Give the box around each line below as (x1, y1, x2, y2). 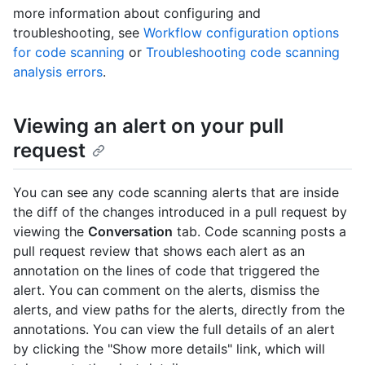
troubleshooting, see (13, 24, 143, 42)
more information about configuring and (13, 5, 261, 22)
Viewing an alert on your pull (13, 114, 284, 139)
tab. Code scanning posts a (173, 223, 346, 240)
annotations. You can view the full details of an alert (13, 321, 335, 338)
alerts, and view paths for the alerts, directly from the (13, 301, 345, 319)
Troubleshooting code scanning (146, 44, 340, 61)
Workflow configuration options (143, 24, 339, 42)
